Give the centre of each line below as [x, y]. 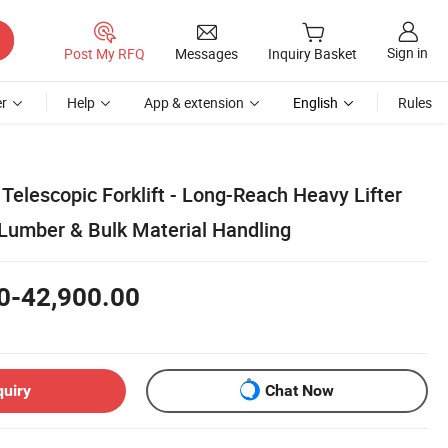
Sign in [407, 53]
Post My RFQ [104, 53]
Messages [206, 53]
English [315, 102]
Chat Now [299, 391]
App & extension [194, 102]
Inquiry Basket [312, 54]
